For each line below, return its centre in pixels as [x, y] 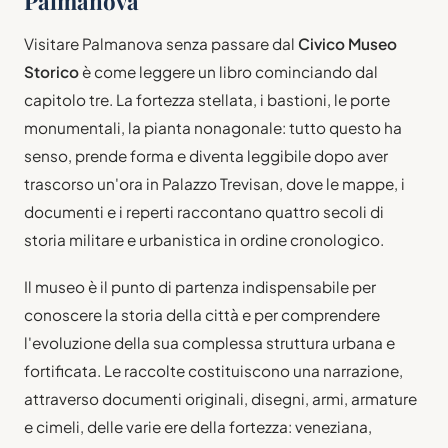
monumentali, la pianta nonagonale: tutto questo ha [213, 127]
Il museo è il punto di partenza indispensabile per [200, 287]
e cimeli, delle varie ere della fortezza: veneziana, [198, 427]
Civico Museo [347, 43]
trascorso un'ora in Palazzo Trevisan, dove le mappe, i [214, 183]
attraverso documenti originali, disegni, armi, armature [220, 399]
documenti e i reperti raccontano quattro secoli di [204, 211]
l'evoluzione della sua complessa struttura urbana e [209, 343]
